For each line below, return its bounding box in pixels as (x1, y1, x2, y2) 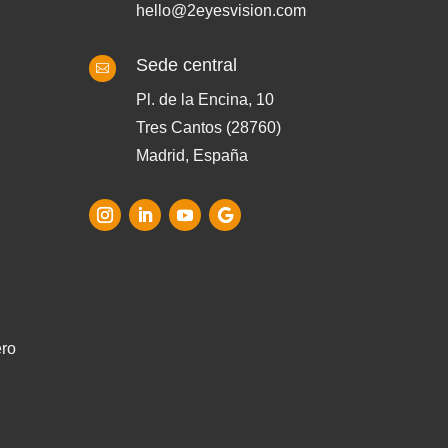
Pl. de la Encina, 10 (136, 90, 275, 108)
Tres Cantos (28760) (136, 118, 282, 136)
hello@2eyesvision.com (136, 2, 307, 19)
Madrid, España (136, 146, 249, 164)
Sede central (136, 54, 238, 75)
